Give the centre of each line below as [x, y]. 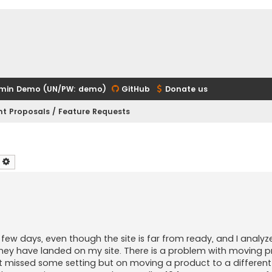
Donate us [186, 89]
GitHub [136, 89]
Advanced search [42, 161]
